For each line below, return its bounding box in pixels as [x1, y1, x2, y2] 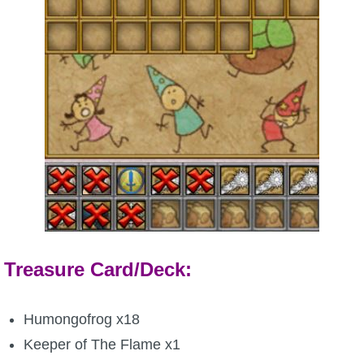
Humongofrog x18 [23, 311, 140, 328]
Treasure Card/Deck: [4, 258, 192, 281]
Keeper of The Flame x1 [23, 336, 180, 353]
